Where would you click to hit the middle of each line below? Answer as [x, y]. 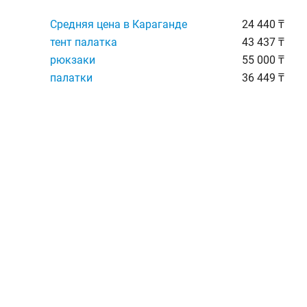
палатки [71, 78]
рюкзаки [73, 60]
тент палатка [84, 42]
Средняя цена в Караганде [119, 24]
